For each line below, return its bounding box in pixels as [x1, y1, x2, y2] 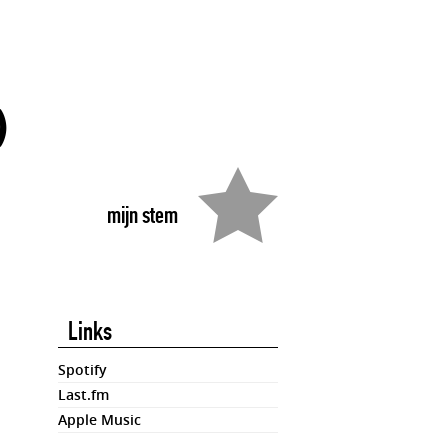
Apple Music [58, 410, 141, 429]
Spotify [58, 360, 107, 379]
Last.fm [58, 385, 109, 404]
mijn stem [107, 201, 178, 229]
